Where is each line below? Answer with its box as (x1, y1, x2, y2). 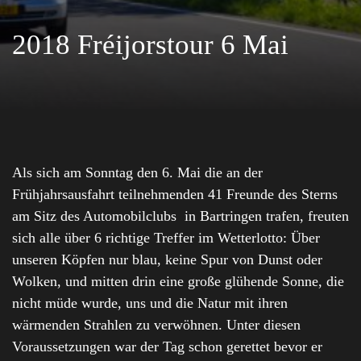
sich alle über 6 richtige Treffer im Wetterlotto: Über (12, 230, 320, 247)
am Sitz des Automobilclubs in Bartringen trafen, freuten (12, 208, 349, 225)
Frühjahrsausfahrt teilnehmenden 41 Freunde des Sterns (12, 186, 338, 203)
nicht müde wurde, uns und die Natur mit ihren (12, 295, 288, 312)
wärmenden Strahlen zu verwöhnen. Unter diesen (12, 317, 301, 334)
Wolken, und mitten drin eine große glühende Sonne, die (12, 273, 344, 290)
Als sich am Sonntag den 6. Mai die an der (12, 164, 263, 181)
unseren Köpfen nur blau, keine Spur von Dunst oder (12, 251, 322, 268)
